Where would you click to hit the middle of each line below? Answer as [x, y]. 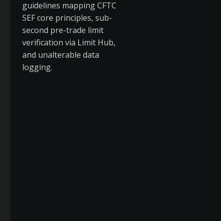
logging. [37, 67]
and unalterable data [61, 55]
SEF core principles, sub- [67, 18]
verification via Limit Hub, [69, 42]
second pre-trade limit [63, 30]
